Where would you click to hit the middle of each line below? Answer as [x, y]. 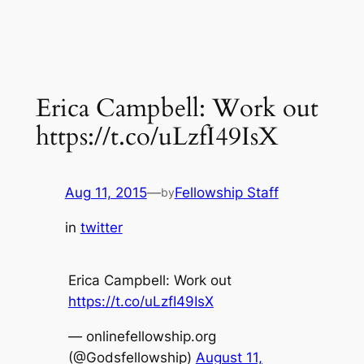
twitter [101, 227]
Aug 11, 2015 [106, 192]
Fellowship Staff [226, 192]
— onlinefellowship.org [142, 336]
